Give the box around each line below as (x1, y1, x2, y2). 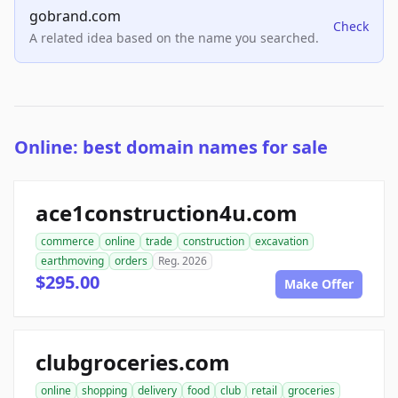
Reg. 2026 (158, 253, 207, 269)
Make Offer (284, 275, 354, 293)
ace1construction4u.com (36, 198, 298, 228)
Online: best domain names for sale (14, 135, 328, 160)
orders (115, 253, 147, 269)
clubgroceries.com (36, 347, 230, 378)
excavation (255, 234, 308, 250)
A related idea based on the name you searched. (29, 29, 319, 47)
